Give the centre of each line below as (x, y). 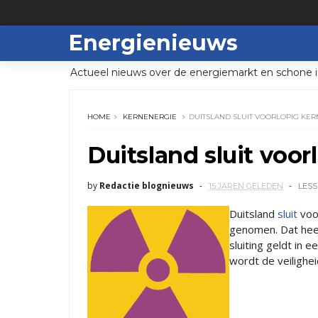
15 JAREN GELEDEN (246, 186)
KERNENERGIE (150, 117)
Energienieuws (153, 43)
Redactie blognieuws (147, 186)
